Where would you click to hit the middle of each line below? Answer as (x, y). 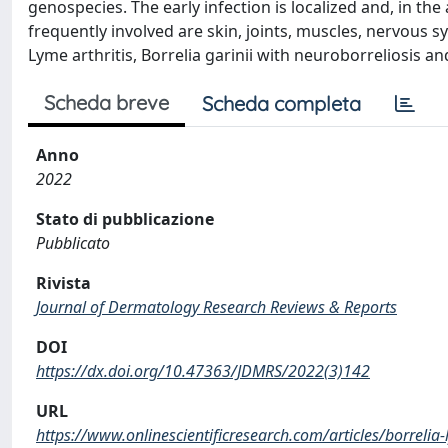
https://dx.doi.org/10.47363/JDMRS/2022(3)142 (203, 371)
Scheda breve (106, 102)
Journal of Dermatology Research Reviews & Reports (216, 307)
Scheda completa (281, 103)
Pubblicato (73, 243)
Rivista (63, 283)
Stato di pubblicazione (125, 219)
